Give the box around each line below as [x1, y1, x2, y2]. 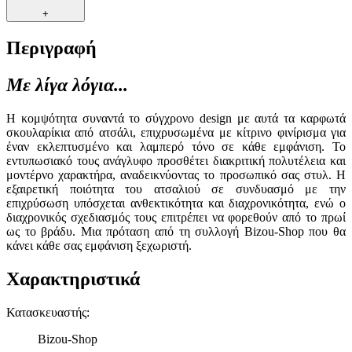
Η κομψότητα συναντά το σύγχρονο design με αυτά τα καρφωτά [6, 111, 346, 125]
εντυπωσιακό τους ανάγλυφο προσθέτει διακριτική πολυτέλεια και [6, 153, 346, 167]
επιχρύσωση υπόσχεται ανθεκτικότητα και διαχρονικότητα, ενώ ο [6, 196, 346, 210]
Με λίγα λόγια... [6, 74, 128, 95]
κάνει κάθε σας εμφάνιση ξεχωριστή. [6, 238, 192, 252]
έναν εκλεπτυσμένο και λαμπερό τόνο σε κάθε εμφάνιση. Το [6, 139, 346, 153]
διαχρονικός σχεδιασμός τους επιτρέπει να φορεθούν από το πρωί [6, 210, 346, 224]
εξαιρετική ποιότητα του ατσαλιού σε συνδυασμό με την [6, 181, 346, 196]
